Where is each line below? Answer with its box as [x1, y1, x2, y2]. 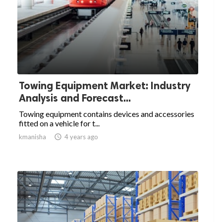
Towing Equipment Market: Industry [19, 79, 190, 92]
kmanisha [19, 133, 46, 141]
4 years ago [64, 133, 98, 141]
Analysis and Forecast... [19, 92, 131, 105]
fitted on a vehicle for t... [19, 118, 100, 128]
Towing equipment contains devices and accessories [19, 109, 194, 119]
